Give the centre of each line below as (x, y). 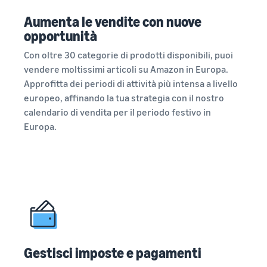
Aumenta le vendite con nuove (113, 21)
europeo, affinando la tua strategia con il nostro (124, 98)
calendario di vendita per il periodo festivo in (117, 112)
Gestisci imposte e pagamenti (113, 253)
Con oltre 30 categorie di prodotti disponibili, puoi (128, 55)
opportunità (60, 36)
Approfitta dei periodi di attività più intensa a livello (131, 83)
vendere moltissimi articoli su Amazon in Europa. (126, 69)
